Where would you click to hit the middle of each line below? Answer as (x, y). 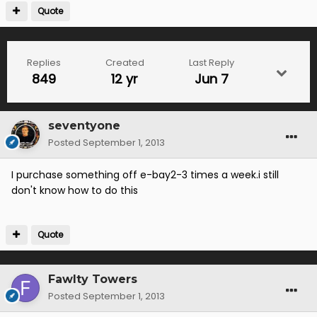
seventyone (84, 126)
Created (125, 63)
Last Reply (211, 63)
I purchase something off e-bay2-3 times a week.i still (145, 175)
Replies (44, 63)
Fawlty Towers (93, 279)
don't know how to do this (75, 191)
